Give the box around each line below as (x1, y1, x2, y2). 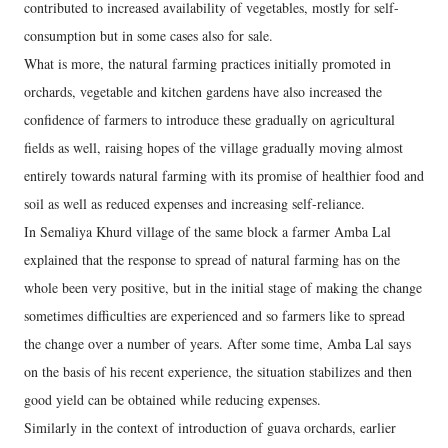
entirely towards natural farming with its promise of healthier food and (24, 165, 424, 185)
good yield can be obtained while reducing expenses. (24, 389, 321, 409)
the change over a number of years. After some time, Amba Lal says (24, 333, 411, 353)
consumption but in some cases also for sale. (24, 25, 273, 45)
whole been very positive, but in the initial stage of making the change (24, 277, 422, 297)
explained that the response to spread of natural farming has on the (24, 249, 400, 269)
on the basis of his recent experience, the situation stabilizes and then (24, 361, 412, 381)
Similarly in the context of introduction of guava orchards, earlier (24, 417, 396, 437)
